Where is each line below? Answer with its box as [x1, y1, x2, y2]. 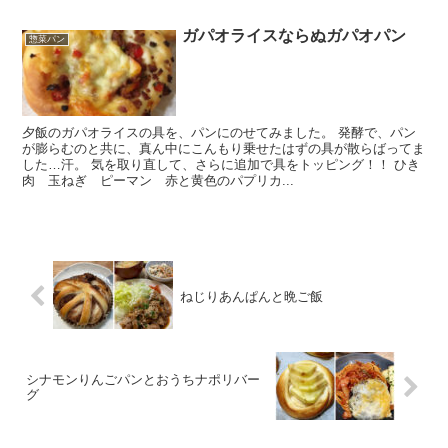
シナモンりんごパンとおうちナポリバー [26, 372, 260, 388]
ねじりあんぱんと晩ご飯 [179, 288, 323, 304]
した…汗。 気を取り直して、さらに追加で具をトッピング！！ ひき [22, 157, 421, 173]
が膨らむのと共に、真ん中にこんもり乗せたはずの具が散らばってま [22, 141, 426, 157]
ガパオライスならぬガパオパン [182, 27, 407, 44]
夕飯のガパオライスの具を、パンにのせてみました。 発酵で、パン [22, 125, 417, 141]
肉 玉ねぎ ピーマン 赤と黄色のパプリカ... [22, 173, 295, 189]
